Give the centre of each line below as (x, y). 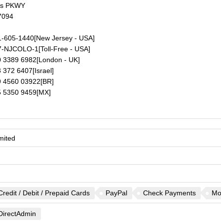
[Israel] (43, 71)
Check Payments (169, 193)
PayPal (116, 193)
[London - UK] (58, 60)
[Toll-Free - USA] (64, 49)
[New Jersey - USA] (64, 38)
